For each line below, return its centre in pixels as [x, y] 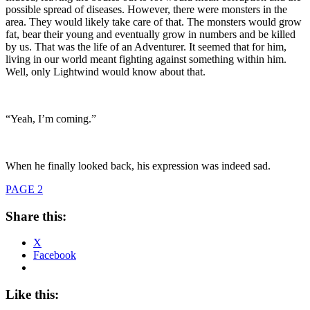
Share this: [36, 216]
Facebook [55, 255]
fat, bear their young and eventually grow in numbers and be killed [151, 34]
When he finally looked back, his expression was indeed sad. [138, 165]
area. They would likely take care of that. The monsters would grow [154, 21]
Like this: [32, 294]
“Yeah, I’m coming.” [51, 118]
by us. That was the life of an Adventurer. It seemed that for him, [146, 46]
